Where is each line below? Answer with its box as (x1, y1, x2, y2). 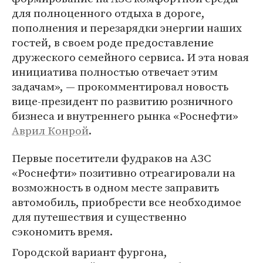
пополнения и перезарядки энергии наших (12, 20, 242, 35)
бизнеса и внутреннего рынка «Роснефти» (12, 108, 238, 123)
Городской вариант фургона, (12, 244, 167, 259)
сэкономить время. (12, 224, 113, 239)
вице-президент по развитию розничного (12, 93, 233, 109)
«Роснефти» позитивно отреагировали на (12, 165, 235, 180)
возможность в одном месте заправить (12, 180, 219, 195)
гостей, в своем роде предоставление (12, 35, 214, 50)
